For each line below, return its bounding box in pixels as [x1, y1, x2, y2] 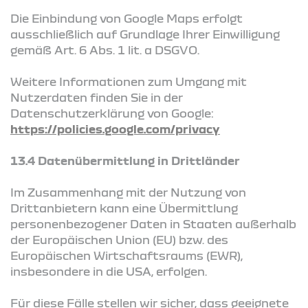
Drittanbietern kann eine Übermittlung [10, 201, 238, 214]
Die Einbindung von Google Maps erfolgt [10, 11, 243, 25]
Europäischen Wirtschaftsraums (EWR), [10, 248, 243, 262]
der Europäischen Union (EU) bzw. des [10, 232, 228, 246]
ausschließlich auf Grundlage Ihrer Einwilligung [10, 27, 280, 41]
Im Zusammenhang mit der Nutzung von [10, 185, 246, 199]
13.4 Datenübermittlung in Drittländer [10, 153, 240, 167]
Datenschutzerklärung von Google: [10, 106, 214, 120]
